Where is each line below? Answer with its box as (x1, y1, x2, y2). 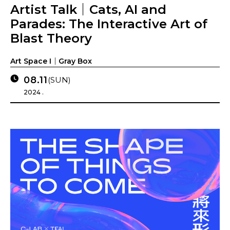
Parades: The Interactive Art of (10, 16, 207, 31)
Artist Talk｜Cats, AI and (10, 2, 166, 17)
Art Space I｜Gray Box (10, 56, 92, 66)
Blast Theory (10, 31, 92, 46)
